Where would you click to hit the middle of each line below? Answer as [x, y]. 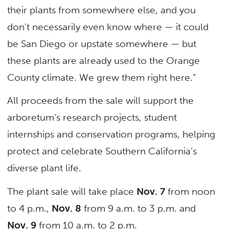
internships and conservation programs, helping [111, 134]
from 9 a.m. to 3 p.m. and [139, 208]
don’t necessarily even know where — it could [108, 27]
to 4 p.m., [30, 208]
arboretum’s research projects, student [92, 118]
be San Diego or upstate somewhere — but [102, 44]
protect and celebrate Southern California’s [102, 151]
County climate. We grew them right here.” [102, 78]
